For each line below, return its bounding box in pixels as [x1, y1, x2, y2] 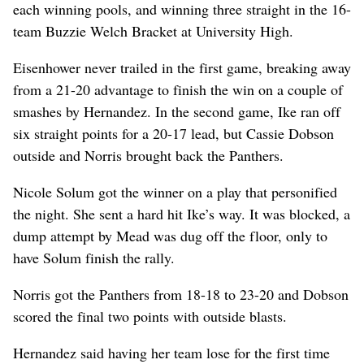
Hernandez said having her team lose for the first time [13, 342, 330, 362]
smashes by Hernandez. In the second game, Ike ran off [13, 101, 340, 121]
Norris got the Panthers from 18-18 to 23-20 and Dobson [13, 284, 349, 304]
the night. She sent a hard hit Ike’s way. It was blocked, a [13, 203, 350, 223]
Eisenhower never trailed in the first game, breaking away [13, 57, 351, 77]
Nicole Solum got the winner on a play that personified [13, 181, 337, 201]
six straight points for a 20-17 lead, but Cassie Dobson [13, 123, 334, 143]
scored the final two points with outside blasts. [13, 305, 287, 326]
